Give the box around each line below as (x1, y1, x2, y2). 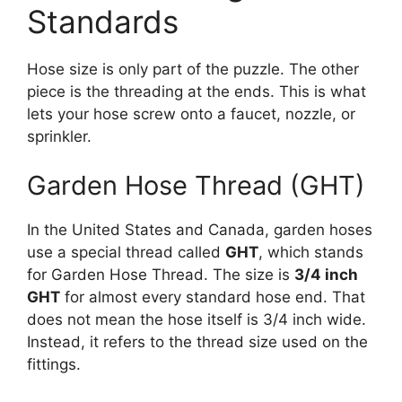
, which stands (258, 243, 363, 262)
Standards (27, 2, 179, 40)
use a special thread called (27, 243, 225, 262)
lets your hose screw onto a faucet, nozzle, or (27, 104, 355, 123)
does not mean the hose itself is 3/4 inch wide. (27, 310, 366, 329)
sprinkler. (27, 127, 92, 145)
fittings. (27, 355, 81, 374)
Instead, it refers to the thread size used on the (27, 333, 368, 352)
